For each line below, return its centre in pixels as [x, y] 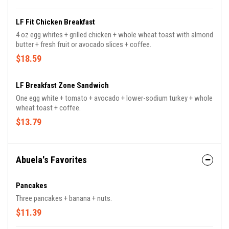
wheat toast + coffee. [48, 108]
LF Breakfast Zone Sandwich [62, 85]
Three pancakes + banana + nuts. [64, 198]
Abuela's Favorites [51, 160]
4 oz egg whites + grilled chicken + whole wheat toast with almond [114, 35]
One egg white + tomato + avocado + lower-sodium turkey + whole [114, 98]
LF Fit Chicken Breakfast [55, 22]
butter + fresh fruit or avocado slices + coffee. [84, 44]
